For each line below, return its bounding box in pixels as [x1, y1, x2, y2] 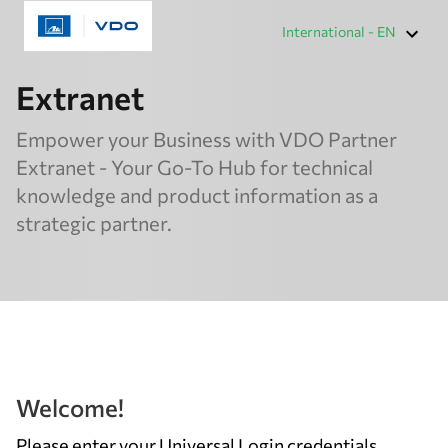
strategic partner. [16, 211, 172, 235]
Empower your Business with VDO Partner [16, 127, 397, 151]
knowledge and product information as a [16, 183, 378, 207]
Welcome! [16, 393, 124, 422]
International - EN [282, 23, 396, 40]
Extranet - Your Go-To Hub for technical [16, 155, 373, 179]
